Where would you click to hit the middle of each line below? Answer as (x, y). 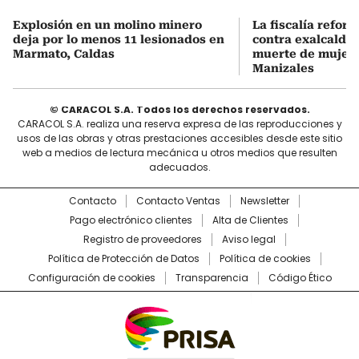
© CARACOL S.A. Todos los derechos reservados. (179, 109)
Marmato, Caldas (64, 53)
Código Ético (300, 277)
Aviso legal (248, 239)
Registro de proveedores (142, 239)
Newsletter (265, 200)
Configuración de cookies (91, 277)
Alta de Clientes (250, 220)
